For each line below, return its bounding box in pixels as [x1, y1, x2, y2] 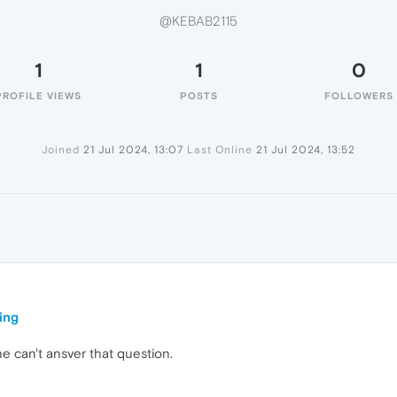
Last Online [187, 144, 253, 156]
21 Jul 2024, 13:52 [256, 144, 355, 156]
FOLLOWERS [324, 90, 393, 101]
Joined [42, 144, 80, 156]
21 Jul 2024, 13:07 [83, 144, 183, 156]
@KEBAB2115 [160, 13, 237, 29]
